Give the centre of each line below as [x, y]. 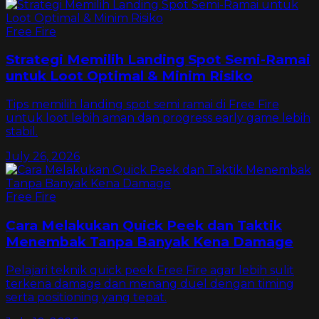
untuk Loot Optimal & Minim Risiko [129, 76]
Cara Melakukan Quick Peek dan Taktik [144, 225]
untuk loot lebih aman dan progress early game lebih [158, 118]
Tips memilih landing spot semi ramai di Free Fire [142, 105]
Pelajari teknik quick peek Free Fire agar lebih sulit [150, 270]
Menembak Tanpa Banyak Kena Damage [150, 241]
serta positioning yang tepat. [86, 297]
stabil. [22, 132]
